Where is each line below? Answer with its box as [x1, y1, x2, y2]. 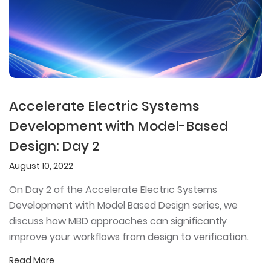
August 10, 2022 [9, 159, 73, 172]
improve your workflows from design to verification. [9, 229, 249, 244]
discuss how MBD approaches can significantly [9, 214, 227, 228]
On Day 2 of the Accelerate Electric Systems [9, 182, 217, 197]
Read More [9, 253, 54, 266]
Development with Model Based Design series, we [9, 198, 238, 212]
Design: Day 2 [9, 136, 100, 155]
